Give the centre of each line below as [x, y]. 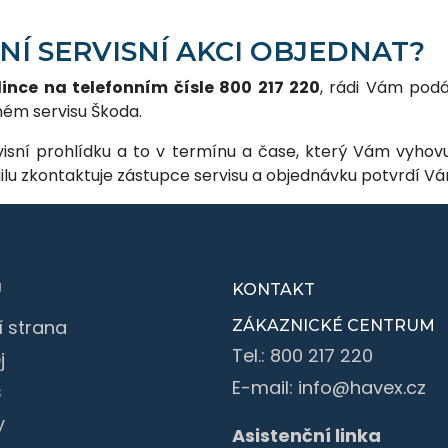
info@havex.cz [362, 387]
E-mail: [265, 387]
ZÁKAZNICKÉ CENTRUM [333, 325]
